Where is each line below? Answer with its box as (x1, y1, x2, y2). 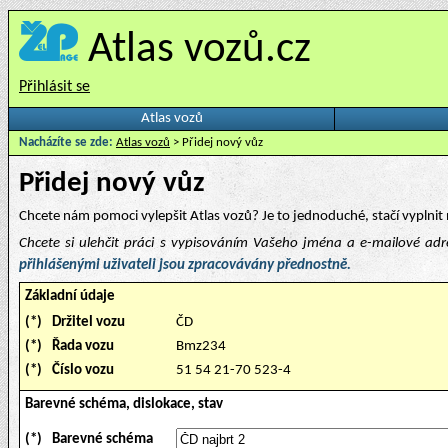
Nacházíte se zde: (19, 136, 113, 149)
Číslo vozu (52, 363, 114, 378)
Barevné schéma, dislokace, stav (25, 397, 223, 412)
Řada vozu (52, 339, 114, 354)
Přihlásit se (19, 79, 90, 95)
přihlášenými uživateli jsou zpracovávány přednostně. (19, 258, 351, 273)
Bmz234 (176, 339, 226, 354)
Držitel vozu (52, 315, 125, 330)
